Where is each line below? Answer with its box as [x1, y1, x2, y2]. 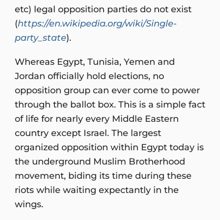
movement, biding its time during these [15, 169, 192, 181]
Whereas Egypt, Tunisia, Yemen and [15, 55, 175, 67]
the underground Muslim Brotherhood [15, 155, 185, 167]
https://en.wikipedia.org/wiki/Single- [18, 17, 177, 29]
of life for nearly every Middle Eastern [15, 112, 179, 124]
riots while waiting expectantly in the [15, 184, 179, 195]
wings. [15, 198, 43, 210]
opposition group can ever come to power [15, 84, 200, 96]
